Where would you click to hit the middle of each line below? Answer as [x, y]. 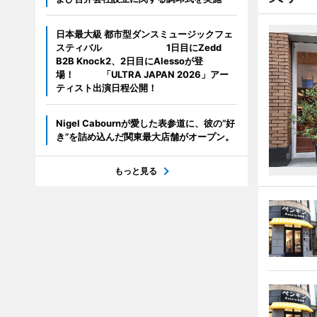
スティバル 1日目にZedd [138, 47]
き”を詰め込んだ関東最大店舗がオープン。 [145, 137]
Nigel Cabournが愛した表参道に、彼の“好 [145, 123]
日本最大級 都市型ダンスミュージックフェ [144, 34]
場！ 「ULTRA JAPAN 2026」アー [142, 74]
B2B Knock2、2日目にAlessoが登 [129, 61]
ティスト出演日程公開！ [106, 88]
